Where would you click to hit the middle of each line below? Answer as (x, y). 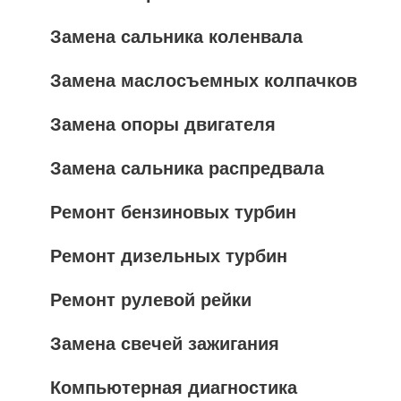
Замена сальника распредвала (187, 168)
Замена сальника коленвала (176, 37)
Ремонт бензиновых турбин (173, 212)
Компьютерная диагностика (174, 388)
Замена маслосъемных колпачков (204, 81)
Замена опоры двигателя (163, 124)
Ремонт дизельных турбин (169, 256)
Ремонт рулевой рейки (151, 300)
